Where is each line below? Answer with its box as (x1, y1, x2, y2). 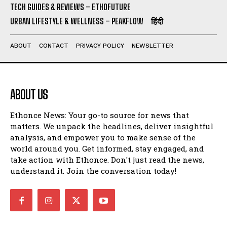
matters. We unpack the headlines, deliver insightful (10, 121, 213, 131)
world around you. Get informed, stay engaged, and (10, 143, 204, 154)
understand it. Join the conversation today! (10, 166, 176, 176)
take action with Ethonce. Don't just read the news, (10, 155, 204, 165)
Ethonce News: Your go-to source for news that (10, 110, 189, 120)
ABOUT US (10, 87, 48, 102)
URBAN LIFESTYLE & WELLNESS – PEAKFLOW (10, 16, 143, 26)
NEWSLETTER (132, 42, 173, 49)
